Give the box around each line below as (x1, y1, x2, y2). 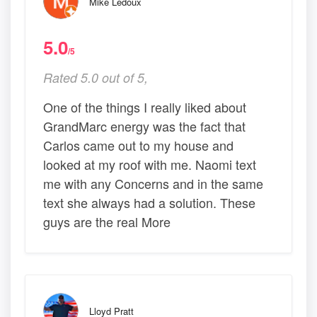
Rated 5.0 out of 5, (43, 69, 148, 87)
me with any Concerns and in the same (43, 174, 263, 193)
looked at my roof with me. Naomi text (43, 155, 256, 174)
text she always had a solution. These (43, 193, 255, 212)
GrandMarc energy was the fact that (43, 117, 246, 136)
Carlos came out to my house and (43, 136, 234, 155)
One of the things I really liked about (43, 98, 246, 117)
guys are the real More (43, 212, 171, 231)
